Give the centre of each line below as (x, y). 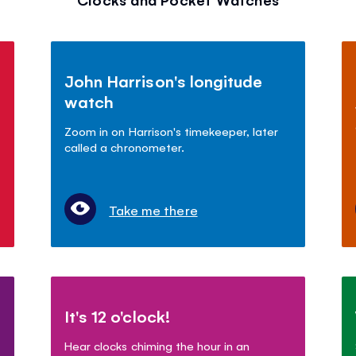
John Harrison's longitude (163, 81)
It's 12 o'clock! (117, 316)
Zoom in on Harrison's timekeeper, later (171, 131)
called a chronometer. (124, 147)
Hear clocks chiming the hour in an (157, 346)
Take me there (153, 210)
